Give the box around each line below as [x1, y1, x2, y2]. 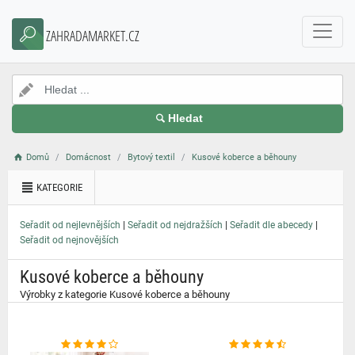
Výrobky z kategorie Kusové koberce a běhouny [20, 288, 230, 300]
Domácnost [66, 152, 112, 162]
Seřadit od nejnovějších [20, 235, 119, 246]
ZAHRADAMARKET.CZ [46, 26, 139, 45]
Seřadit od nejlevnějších [20, 219, 120, 231]
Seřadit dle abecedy [230, 219, 313, 231]
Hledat [167, 113, 203, 124]
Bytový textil [128, 152, 176, 162]
